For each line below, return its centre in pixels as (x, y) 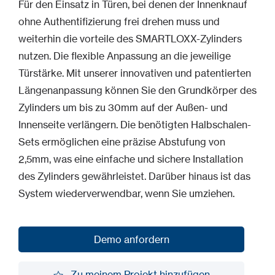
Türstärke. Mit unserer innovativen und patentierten (135, 73)
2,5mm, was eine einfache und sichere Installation (131, 159)
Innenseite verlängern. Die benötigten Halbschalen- (135, 125)
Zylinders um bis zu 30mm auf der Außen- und (123, 107)
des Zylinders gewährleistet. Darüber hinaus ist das (134, 176)
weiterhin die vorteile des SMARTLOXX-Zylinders (130, 39)
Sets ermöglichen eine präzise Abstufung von (122, 142)
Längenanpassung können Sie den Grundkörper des (137, 90)
